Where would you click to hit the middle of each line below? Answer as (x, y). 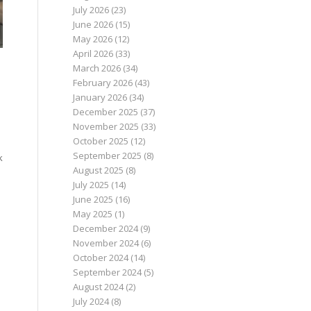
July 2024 (91, 301)
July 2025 (91, 185)
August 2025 (99, 170)
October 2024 (101, 258)
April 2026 (93, 53)
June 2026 (93, 24)
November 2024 (106, 243)
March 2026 (97, 68)
